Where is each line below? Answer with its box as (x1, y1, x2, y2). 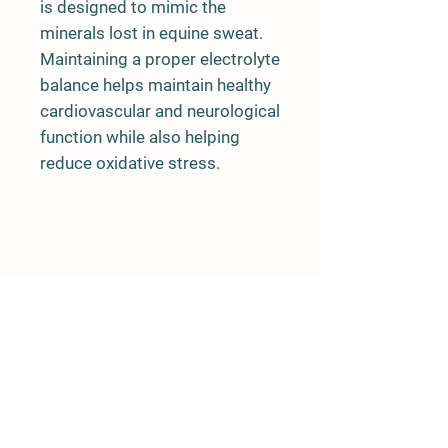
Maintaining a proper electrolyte (40, 49, 280, 69)
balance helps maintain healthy (40, 75, 271, 95)
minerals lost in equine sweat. (40, 23, 263, 43)
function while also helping (40, 127, 240, 147)
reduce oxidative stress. (40, 153, 220, 173)
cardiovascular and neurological (40, 101, 280, 121)
